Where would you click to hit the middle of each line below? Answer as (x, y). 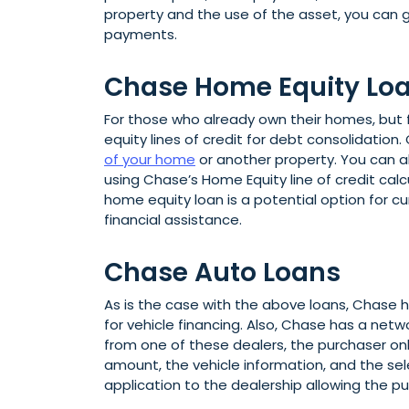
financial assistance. (173, 220)
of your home (150, 160)
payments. (141, 35)
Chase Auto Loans (222, 273)
